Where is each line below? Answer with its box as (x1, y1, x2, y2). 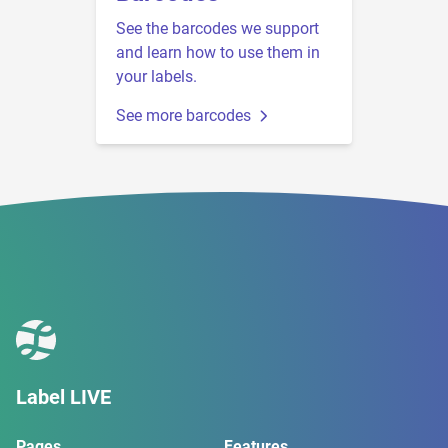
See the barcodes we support (116, 19, 319, 39)
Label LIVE (16, 385, 111, 410)
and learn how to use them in (116, 43, 320, 63)
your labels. (116, 67, 197, 87)
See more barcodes (116, 106, 251, 126)
